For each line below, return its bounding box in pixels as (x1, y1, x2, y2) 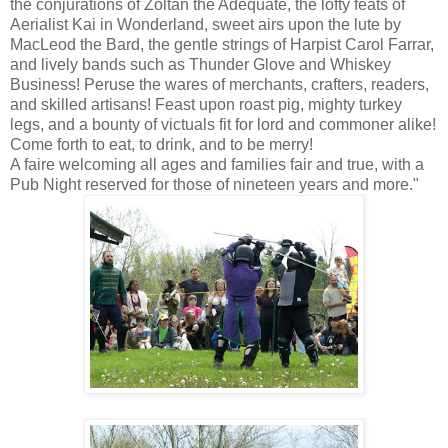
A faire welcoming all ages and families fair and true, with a (10, 155, 424, 173)
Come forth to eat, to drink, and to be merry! (10, 135, 313, 153)
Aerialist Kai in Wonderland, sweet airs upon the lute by (10, 15, 401, 33)
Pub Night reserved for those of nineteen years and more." (10, 175, 419, 193)
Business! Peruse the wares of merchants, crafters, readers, (10, 75, 429, 93)
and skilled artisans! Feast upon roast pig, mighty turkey (10, 95, 402, 113)
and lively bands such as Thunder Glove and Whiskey (10, 55, 391, 73)
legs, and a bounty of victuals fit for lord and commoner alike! (10, 115, 436, 133)
